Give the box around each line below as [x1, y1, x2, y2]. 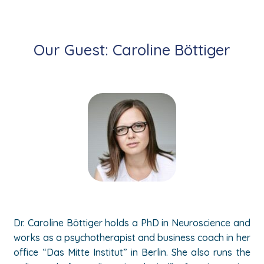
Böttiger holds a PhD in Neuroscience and [66, 217, 250, 229]
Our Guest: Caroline [33, 40, 170, 60]
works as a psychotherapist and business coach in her [14, 232, 250, 243]
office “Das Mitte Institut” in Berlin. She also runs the [14, 246, 250, 258]
